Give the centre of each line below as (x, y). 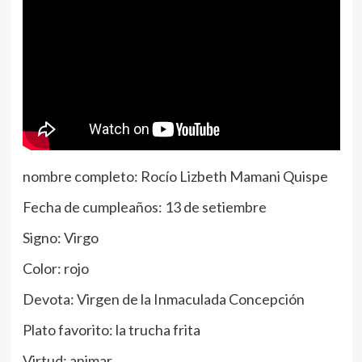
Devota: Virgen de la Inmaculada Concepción (163, 299)
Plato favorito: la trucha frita (111, 330)
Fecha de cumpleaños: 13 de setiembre (144, 207)
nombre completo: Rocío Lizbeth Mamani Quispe (175, 177)
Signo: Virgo (60, 238)
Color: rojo (55, 269)
